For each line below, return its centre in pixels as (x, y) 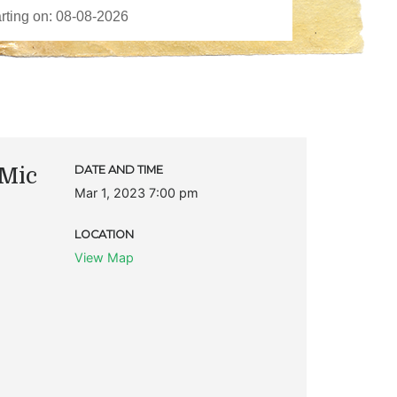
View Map (104, 257)
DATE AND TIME (118, 169)
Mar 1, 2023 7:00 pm (136, 192)
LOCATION (104, 234)
